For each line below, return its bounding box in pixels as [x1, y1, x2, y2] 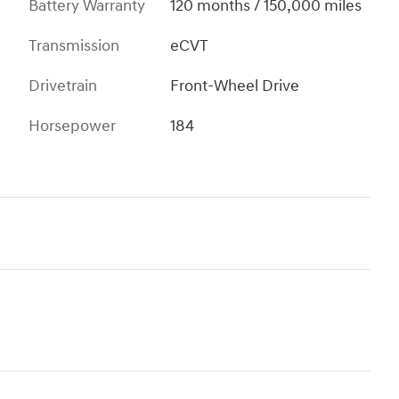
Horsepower [28, 115, 116, 136]
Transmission [28, 35, 119, 56]
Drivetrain [28, 75, 97, 96]
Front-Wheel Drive [170, 75, 300, 96]
